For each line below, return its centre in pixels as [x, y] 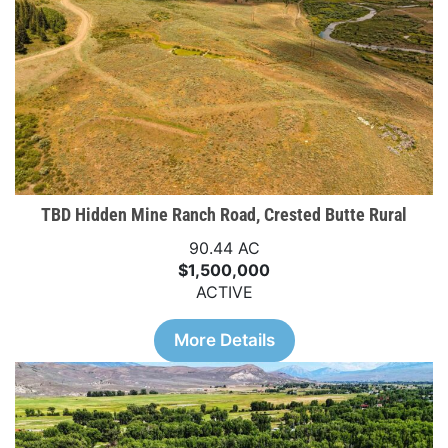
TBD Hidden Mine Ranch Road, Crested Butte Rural [224, 215]
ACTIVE [224, 292]
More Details [224, 340]
